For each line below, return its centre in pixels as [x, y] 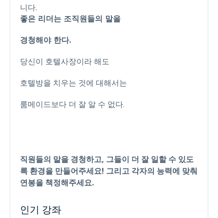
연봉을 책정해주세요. [57, 182]
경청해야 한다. [45, 40]
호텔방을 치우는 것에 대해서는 [73, 83]
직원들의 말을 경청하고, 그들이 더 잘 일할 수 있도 [107, 159]
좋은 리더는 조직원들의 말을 [70, 18]
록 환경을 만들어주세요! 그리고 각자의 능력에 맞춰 [109, 171]
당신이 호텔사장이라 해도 [65, 61]
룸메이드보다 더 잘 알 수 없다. [72, 104]
